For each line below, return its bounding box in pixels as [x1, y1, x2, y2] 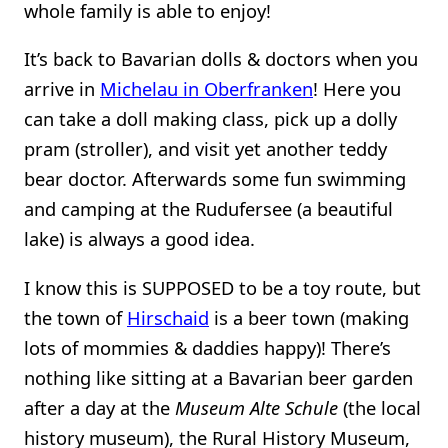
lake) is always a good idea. [24, 226, 255, 252]
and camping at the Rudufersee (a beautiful [24, 196, 393, 222]
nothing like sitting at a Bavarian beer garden [24, 364, 413, 390]
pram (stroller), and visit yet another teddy [24, 136, 387, 162]
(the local [338, 394, 421, 420]
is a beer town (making [209, 304, 409, 330]
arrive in [24, 76, 100, 102]
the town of [24, 304, 127, 330]
